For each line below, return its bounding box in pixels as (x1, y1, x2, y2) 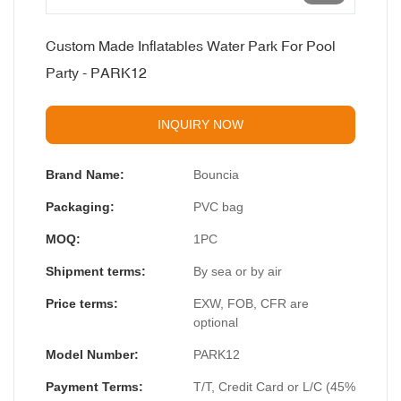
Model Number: (46, 347, 139, 363)
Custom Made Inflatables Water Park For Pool (46, 38, 336, 55)
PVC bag (193, 200, 243, 215)
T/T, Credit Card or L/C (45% (193, 380, 355, 395)
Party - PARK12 (46, 64, 147, 81)
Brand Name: (46, 167, 124, 183)
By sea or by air (193, 264, 282, 279)
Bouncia (193, 167, 239, 183)
